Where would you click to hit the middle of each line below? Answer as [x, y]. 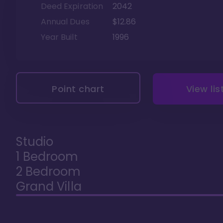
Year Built [59, 37]
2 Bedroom [49, 171]
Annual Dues [65, 21]
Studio [35, 141]
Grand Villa [49, 186]
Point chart [78, 89]
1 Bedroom [47, 156]
